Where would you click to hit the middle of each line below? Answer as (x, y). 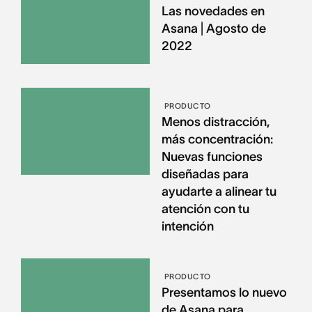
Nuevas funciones (212, 156)
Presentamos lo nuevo (224, 292)
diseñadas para (205, 174)
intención (187, 226)
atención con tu (205, 209)
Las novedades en (213, 11)
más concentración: (217, 139)
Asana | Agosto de (213, 29)
